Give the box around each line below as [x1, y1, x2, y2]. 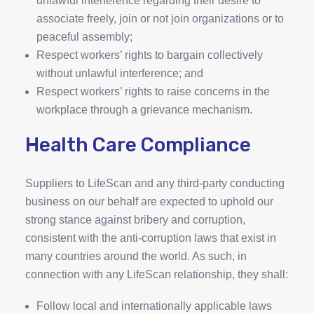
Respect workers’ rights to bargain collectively [36, 49, 263, 61]
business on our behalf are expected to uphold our [25, 196, 273, 207]
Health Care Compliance [25, 133, 251, 156]
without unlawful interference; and [36, 67, 203, 79]
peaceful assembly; [36, 31, 132, 43]
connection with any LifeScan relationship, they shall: [25, 268, 288, 280]
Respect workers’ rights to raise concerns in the [36, 86, 270, 97]
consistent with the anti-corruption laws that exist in [25, 232, 276, 244]
